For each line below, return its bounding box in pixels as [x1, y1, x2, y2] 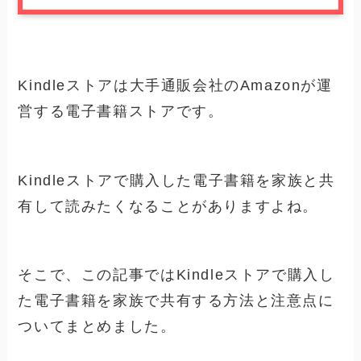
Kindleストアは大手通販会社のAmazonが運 [18, 77, 333, 93]
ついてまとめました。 [18, 318, 176, 335]
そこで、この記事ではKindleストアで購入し [18, 267, 335, 284]
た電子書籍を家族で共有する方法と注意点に [18, 293, 334, 309]
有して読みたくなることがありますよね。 [18, 197, 319, 214]
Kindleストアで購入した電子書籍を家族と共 [18, 172, 335, 189]
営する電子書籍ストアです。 [18, 102, 224, 119]
